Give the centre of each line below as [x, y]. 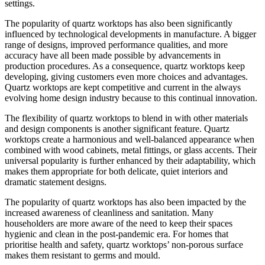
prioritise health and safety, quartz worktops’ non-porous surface [124, 244]
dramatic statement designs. [56, 182]
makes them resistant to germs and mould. [83, 255]
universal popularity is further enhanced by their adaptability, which [130, 160]
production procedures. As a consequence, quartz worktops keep [125, 66]
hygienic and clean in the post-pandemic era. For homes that [117, 234]
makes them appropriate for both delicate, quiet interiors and [116, 171]
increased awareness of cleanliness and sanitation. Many [109, 212]
